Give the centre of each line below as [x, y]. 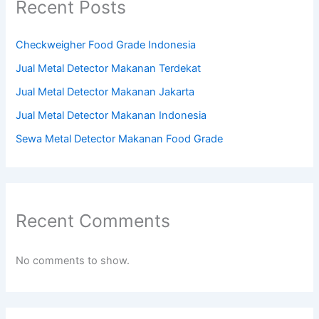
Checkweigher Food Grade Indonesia [106, 45]
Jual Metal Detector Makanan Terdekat [109, 68]
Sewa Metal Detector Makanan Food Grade [120, 138]
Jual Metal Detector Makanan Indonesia [111, 115]
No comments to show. [73, 261]
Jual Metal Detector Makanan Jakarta [105, 91]
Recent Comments [93, 220]
